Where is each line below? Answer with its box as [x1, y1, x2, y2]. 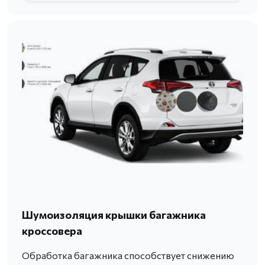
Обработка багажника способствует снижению [22, 249, 234, 261]
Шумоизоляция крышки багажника [22, 208, 206, 221]
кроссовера [22, 224, 82, 237]
